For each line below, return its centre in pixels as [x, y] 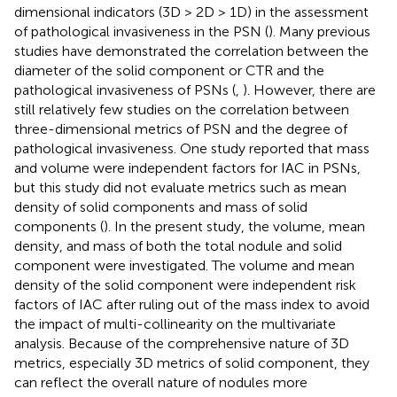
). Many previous [319, 31]
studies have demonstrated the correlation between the [191, 51]
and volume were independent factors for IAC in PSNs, [187, 167]
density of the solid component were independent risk [185, 284]
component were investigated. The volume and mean [184, 265]
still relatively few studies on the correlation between [182, 109]
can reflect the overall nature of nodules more [161, 382]
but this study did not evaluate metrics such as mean [180, 187]
